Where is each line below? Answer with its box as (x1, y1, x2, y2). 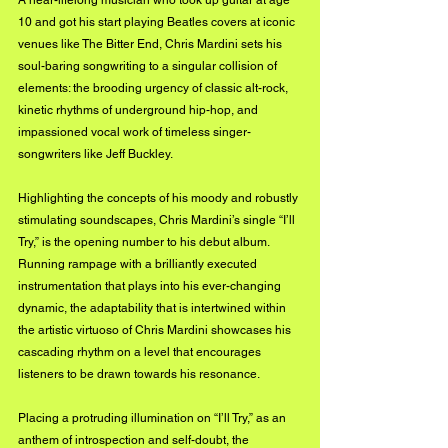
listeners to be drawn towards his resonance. (18, 366, 262, 381)
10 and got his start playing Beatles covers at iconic (18, 14, 298, 29)
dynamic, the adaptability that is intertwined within (18, 300, 289, 315)
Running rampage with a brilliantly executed (18, 256, 260, 271)
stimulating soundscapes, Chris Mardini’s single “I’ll (18, 212, 298, 227)
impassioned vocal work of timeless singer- (18, 124, 251, 139)
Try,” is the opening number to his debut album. (18, 234, 272, 249)
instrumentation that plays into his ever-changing (18, 278, 284, 293)
